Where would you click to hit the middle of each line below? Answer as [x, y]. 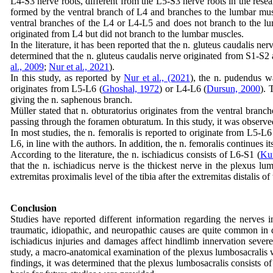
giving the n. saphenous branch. [73, 100]
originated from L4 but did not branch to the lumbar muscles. [128, 34]
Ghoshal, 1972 [131, 89]
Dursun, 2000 [233, 89]
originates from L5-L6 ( [56, 89]
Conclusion [34, 208]
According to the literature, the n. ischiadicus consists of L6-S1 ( [135, 154]
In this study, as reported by [67, 78]
